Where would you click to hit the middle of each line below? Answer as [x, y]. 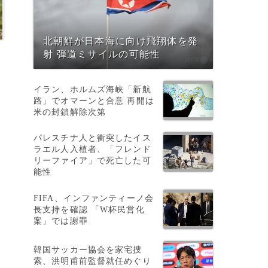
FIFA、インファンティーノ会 [94, 198]
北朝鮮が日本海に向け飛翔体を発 [121, 41]
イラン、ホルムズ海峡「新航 [92, 89]
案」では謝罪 [61, 220]
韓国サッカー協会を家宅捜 [88, 249]
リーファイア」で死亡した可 [92, 160]
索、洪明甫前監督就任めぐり [92, 261]
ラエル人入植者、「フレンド [92, 149]
